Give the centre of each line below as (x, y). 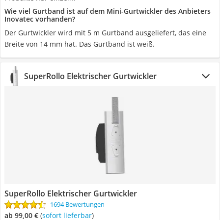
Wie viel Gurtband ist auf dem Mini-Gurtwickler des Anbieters (108, 11)
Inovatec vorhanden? (40, 19)
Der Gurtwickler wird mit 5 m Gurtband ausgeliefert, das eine (105, 33)
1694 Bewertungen (77, 204)
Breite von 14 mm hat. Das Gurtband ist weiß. (80, 44)
